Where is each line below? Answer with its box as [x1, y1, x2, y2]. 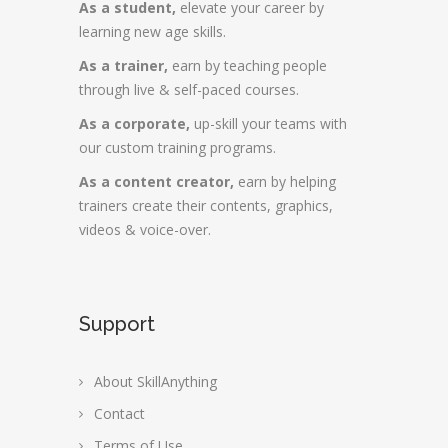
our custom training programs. [79, 138, 276, 157]
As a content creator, [79, 172, 234, 191]
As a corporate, [79, 114, 190, 133]
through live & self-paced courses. [79, 80, 299, 99]
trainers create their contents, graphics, [79, 196, 333, 215]
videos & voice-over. [79, 220, 211, 239]
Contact [94, 404, 145, 423]
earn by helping [234, 172, 336, 191]
